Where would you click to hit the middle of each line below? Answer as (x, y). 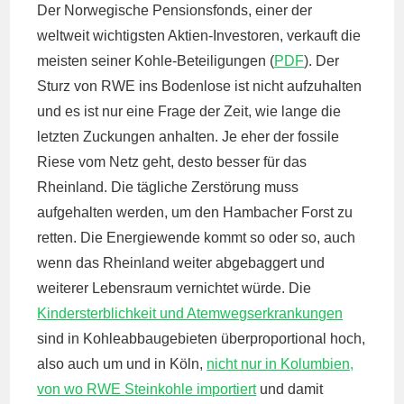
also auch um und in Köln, (122, 364)
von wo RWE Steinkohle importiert (147, 389)
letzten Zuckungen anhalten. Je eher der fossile (188, 137)
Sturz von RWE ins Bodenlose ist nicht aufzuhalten (200, 86)
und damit (290, 389)
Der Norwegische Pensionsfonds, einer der (175, 10)
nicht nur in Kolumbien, (280, 364)
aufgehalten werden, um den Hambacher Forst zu (195, 212)
